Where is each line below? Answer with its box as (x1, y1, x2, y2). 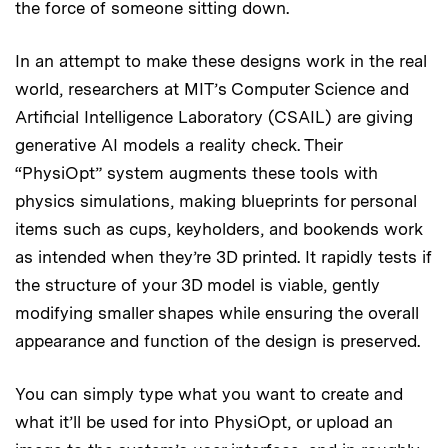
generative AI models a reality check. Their (15, 134, 342, 155)
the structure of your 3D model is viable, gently (15, 274, 380, 295)
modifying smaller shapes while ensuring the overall (15, 302, 419, 323)
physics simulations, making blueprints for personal (15, 190, 417, 211)
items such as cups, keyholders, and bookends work (15, 218, 423, 239)
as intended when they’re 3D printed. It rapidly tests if (15, 246, 432, 267)
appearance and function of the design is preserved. (15, 330, 420, 351)
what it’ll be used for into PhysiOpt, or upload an (15, 411, 393, 432)
